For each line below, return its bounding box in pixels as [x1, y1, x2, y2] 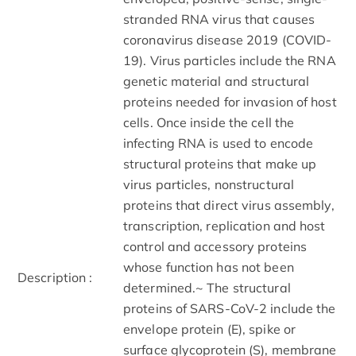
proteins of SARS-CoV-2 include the [123, 300, 336, 316]
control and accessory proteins [123, 238, 308, 254]
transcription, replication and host [123, 217, 326, 234]
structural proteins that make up [123, 155, 317, 172]
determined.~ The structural [123, 279, 291, 296]
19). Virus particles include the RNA [123, 52, 336, 68]
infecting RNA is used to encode [123, 134, 314, 151]
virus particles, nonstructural [123, 176, 295, 192]
